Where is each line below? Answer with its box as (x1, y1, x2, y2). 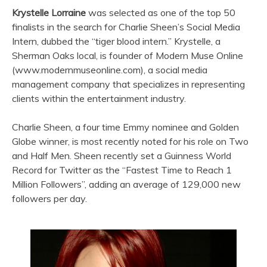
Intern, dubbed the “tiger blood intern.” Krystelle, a (12, 35, 221, 47)
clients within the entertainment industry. (12, 92, 186, 104)
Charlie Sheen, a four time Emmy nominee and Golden (12, 120, 239, 133)
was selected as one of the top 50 (86, 6, 235, 18)
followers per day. (12, 192, 87, 204)
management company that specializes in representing (12, 77, 245, 90)
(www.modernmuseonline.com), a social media (12, 63, 207, 76)
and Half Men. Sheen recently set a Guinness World (12, 149, 231, 162)
